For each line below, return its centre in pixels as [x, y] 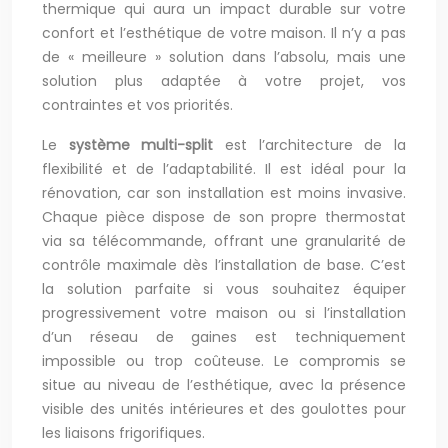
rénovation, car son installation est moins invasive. [224, 193]
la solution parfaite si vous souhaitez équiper [224, 289]
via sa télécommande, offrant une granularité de [224, 241]
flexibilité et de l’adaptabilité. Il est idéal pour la [224, 169]
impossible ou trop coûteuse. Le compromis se [224, 361]
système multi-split [141, 145]
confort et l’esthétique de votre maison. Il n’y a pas [224, 33]
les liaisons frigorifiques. [123, 433]
